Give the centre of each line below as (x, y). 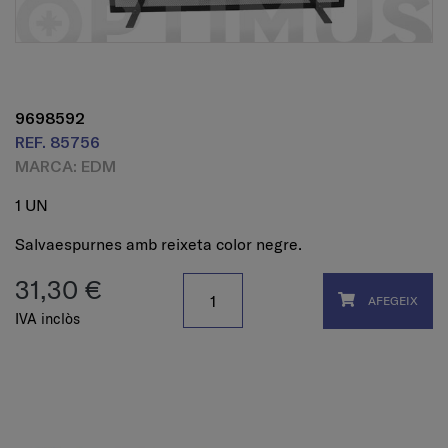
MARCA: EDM (65, 166)
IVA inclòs (47, 319)
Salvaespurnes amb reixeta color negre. (158, 244)
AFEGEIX (391, 300)
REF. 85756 (57, 142)
